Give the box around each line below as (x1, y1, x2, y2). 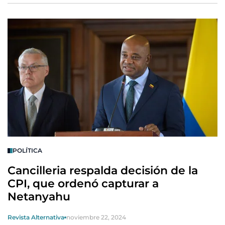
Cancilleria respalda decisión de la (8, 164, 198, 177)
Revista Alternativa (8, 213, 64, 221)
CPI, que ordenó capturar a (8, 177, 159, 190)
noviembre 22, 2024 (66, 213, 126, 221)
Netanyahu (8, 190, 70, 203)
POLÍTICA (13, 147, 42, 154)
